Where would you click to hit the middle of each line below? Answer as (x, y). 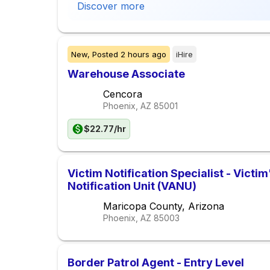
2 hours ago (143, 55)
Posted (105, 55)
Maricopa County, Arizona (164, 206)
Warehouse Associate (126, 74)
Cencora (123, 94)
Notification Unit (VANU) (132, 186)
